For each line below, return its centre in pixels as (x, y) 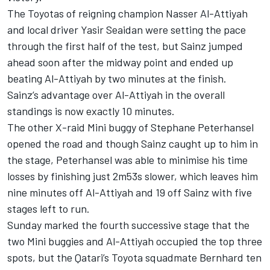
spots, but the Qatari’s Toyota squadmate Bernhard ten (134, 257)
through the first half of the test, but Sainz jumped (125, 46)
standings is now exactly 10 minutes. (91, 111)
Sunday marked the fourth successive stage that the (128, 225)
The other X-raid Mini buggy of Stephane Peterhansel (130, 127)
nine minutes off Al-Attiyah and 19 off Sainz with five (130, 192)
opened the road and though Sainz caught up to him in (133, 143)
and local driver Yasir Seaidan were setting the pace (127, 30)
